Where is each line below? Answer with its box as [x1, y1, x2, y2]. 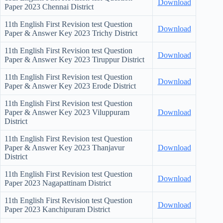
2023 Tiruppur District [74, 55, 144, 64]
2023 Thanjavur [74, 143, 124, 152]
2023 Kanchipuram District [24, 205, 110, 214]
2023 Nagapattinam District [24, 179, 111, 188]
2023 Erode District [74, 82, 136, 91]
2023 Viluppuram [74, 108, 129, 117]
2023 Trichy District [74, 29, 137, 38]
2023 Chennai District [24, 2, 94, 11]
